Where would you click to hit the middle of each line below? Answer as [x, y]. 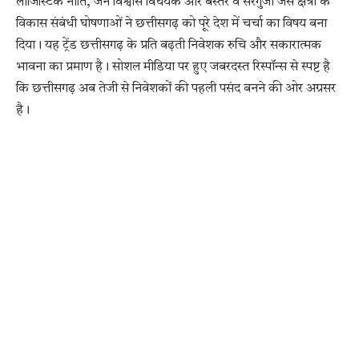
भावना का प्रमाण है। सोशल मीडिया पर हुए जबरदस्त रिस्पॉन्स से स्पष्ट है [173, 68]
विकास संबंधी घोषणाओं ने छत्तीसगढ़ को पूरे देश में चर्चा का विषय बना [171, 24]
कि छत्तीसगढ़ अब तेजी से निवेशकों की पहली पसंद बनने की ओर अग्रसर [176, 89]
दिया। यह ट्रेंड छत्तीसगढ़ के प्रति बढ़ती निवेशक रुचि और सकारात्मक [169, 46]
